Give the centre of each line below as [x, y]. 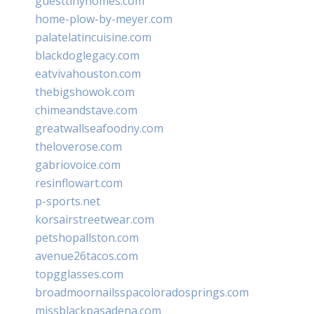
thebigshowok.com [85, 91]
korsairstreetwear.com [95, 219]
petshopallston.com [87, 237]
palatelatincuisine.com [93, 37]
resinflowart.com [79, 183]
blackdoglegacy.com [87, 55]
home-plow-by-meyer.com [104, 19]
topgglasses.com [79, 274]
